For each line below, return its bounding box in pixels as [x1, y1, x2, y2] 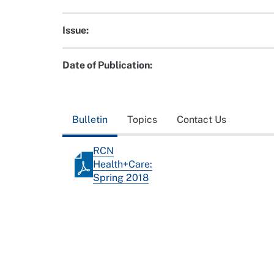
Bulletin [72, 113, 108, 125]
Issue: [62, 24, 89, 37]
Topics [127, 113, 157, 125]
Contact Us [177, 113, 226, 125]
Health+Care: [93, 158, 152, 170]
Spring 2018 [93, 171, 149, 183]
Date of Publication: [62, 59, 152, 72]
